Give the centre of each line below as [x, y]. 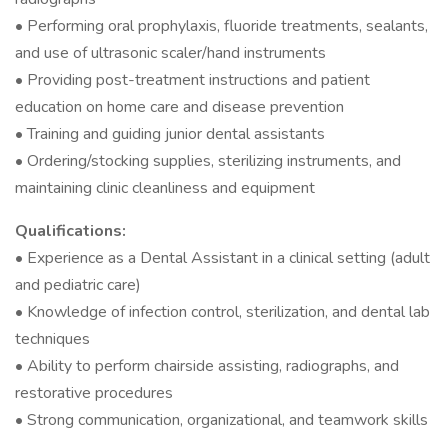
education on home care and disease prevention [179, 107]
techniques [52, 339]
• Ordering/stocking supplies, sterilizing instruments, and [208, 161]
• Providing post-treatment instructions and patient [192, 80]
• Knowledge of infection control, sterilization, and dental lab [222, 312]
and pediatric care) [78, 285]
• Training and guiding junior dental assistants [170, 134]
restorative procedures [94, 393]
